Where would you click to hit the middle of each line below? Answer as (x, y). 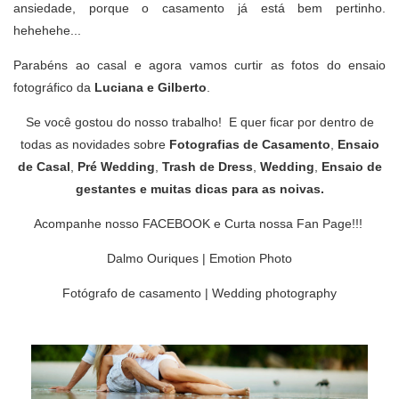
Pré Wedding (116, 167)
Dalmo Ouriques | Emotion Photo (199, 258)
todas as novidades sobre (94, 144)
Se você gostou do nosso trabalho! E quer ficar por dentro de (199, 122)
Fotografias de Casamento (249, 144)
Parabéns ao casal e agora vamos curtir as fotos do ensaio (199, 65)
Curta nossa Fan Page (288, 224)
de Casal (44, 167)
